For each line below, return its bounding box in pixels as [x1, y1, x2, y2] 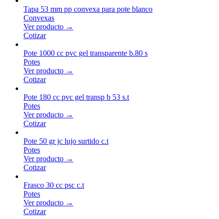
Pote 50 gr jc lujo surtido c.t [23, 136, 109, 145]
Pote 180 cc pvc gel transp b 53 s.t [23, 92, 129, 101]
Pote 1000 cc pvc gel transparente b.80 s [23, 48, 148, 57]
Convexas [23, 13, 54, 22]
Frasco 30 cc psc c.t [23, 180, 84, 189]
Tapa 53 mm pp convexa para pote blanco [23, 4, 153, 13]
